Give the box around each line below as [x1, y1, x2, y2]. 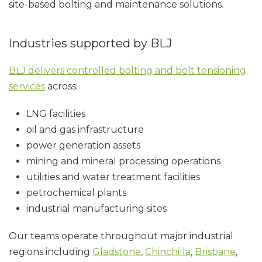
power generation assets [26, 139, 140, 151]
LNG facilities [26, 108, 85, 119]
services [9, 80, 45, 92]
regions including [9, 246, 92, 257]
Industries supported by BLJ [9, 36, 172, 50]
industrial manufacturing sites [26, 202, 167, 214]
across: [45, 80, 78, 92]
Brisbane [195, 246, 236, 257]
